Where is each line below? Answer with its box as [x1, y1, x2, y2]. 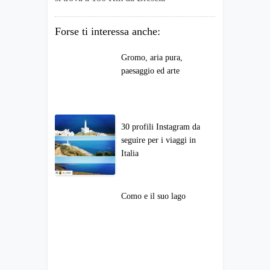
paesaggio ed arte [121, 66, 180, 76]
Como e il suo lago [121, 192, 186, 201]
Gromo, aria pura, [121, 53, 183, 63]
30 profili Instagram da [121, 122, 200, 132]
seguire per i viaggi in [121, 136, 196, 145]
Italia [121, 149, 139, 159]
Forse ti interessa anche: [55, 25, 160, 38]
